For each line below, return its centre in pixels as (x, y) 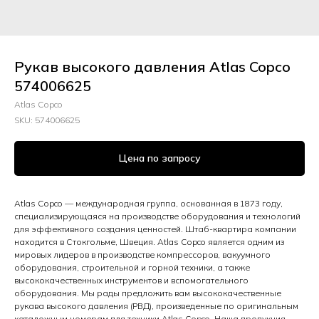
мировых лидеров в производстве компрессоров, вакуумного (142, 255)
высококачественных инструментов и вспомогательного (131, 281)
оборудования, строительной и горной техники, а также (132, 268)
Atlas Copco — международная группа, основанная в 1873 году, (148, 204)
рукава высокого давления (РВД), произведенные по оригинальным (156, 306)
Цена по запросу (159, 158)
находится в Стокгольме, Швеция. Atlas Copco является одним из (149, 242)
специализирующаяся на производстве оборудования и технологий (157, 216)
